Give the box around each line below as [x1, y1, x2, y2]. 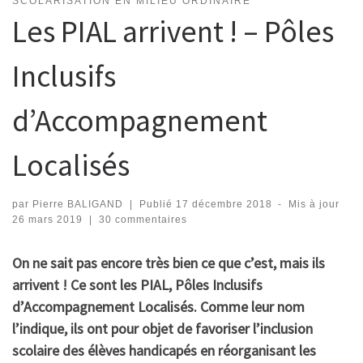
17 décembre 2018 [175, 198, 272, 210]
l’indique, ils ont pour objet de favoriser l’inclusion [12, 318, 313, 338]
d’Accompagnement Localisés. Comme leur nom [12, 297, 305, 316]
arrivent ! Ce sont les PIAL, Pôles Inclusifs [12, 275, 263, 294]
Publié [139, 198, 176, 210]
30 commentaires [98, 213, 187, 225]
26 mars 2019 [12, 213, 83, 225]
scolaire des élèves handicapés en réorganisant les [12, 340, 316, 360]
